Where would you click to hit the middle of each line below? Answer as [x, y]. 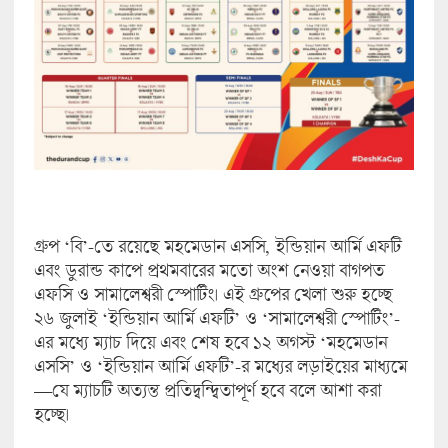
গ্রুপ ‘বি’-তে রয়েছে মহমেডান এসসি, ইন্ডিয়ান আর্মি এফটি [217, 245]
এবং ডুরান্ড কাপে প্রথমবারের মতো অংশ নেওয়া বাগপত [208, 269]
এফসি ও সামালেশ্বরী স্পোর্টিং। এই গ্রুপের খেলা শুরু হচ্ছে [212, 293]
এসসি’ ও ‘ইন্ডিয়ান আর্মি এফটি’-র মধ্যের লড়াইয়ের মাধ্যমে [220, 365]
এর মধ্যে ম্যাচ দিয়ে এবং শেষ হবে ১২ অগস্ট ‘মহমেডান [210, 341]
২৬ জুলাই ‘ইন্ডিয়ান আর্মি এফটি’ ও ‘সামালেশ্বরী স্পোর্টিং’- [216, 317]
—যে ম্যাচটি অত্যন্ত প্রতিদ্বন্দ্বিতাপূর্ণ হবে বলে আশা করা [207, 389]
